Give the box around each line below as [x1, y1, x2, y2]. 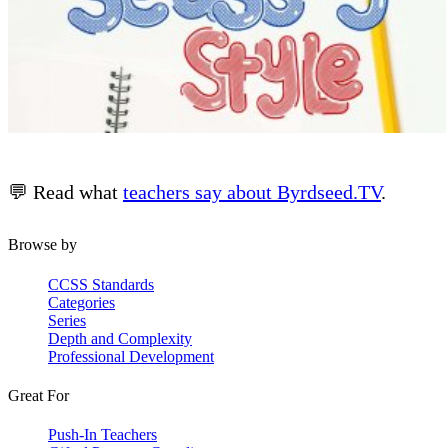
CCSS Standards [48, 275, 154, 293]
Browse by [8, 236, 77, 254]
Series [48, 311, 86, 329]
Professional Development [48, 347, 214, 365]
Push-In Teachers [48, 426, 157, 444]
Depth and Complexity [48, 329, 192, 347]
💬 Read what [8, 181, 123, 204]
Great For [8, 387, 69, 404]
